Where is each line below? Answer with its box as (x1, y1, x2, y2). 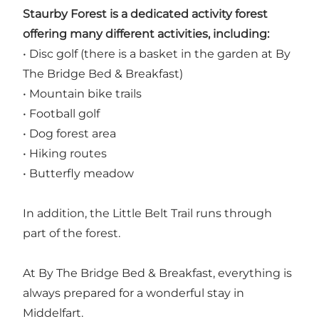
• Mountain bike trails (23, 87, 142, 101)
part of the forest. (23, 226, 120, 241)
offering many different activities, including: (23, 27, 269, 41)
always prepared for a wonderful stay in (23, 286, 244, 300)
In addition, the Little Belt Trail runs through (23, 206, 272, 221)
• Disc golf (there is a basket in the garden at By (23, 47, 291, 61)
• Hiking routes (23, 147, 107, 161)
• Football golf (23, 107, 100, 121)
